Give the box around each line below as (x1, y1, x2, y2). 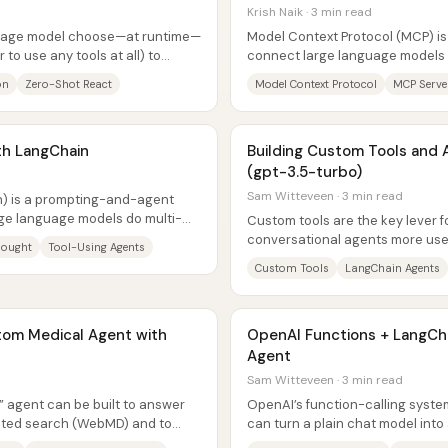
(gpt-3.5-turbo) (247, 162, 362, 182)
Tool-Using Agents (48, 240, 145, 254)
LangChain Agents (345, 261, 440, 275)
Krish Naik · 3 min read (247, 4, 372, 20)
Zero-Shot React (25, 77, 112, 91)
